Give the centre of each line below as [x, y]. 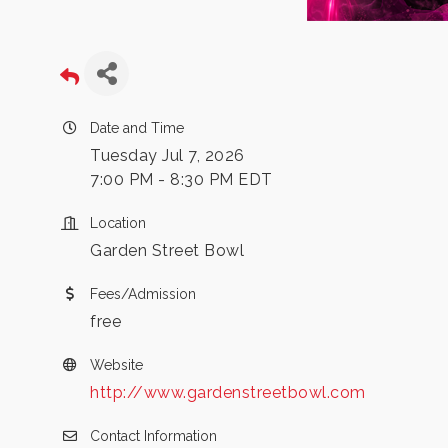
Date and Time [137, 128]
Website [116, 365]
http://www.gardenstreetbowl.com [228, 392]
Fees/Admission [143, 294]
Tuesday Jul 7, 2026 [167, 155]
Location [118, 223]
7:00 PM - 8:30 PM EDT [181, 179]
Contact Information [153, 436]
